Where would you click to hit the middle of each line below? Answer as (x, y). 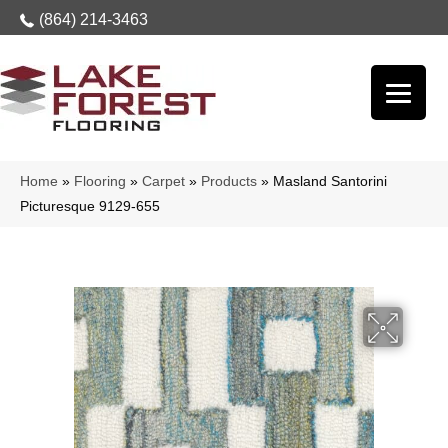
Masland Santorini (330, 181)
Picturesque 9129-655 (90, 206)
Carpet (163, 181)
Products (229, 181)
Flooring (100, 181)
